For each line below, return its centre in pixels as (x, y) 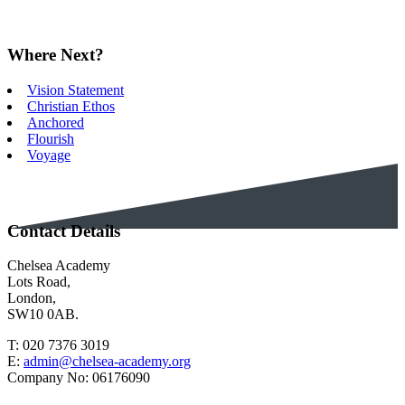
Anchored (56, 123)
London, (32, 298)
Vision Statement (75, 90)
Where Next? (56, 55)
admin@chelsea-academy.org (107, 362)
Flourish (51, 139)
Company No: (50, 378)
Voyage (49, 155)
